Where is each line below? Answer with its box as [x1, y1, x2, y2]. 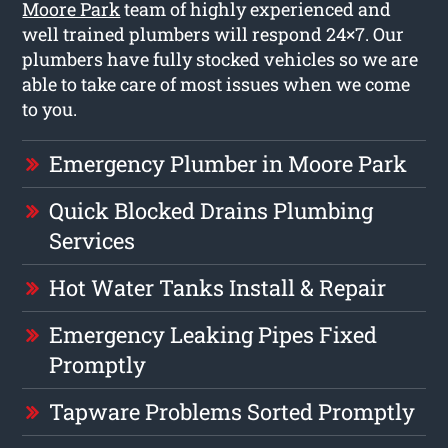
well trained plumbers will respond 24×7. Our [22, 21, 405, 46]
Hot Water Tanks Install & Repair [49, 272, 387, 302]
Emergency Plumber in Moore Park [49, 148, 408, 178]
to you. [22, 96, 78, 121]
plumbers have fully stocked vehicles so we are [22, 46, 419, 71]
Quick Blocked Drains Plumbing [49, 195, 374, 225]
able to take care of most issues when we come [22, 71, 411, 96]
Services [49, 225, 136, 255]
